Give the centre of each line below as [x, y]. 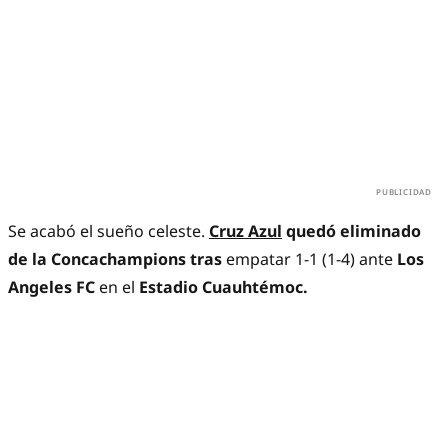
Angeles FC [53, 287]
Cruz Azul [245, 231]
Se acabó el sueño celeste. [108, 231]
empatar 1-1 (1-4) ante [311, 259]
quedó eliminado [351, 231]
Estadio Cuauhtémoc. [221, 287]
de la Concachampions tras [117, 259]
